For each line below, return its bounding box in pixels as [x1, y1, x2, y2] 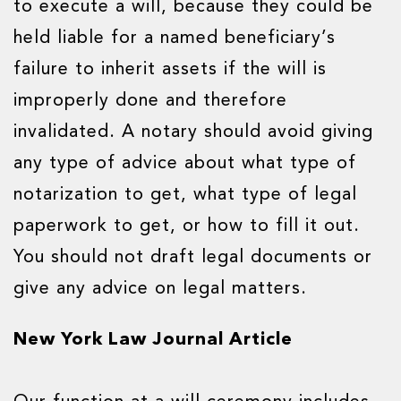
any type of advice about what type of [13, 155, 356, 173]
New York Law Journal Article [13, 327, 293, 351]
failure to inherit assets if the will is [13, 61, 327, 79]
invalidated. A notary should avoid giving [13, 124, 373, 141]
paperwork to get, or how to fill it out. [13, 218, 360, 235]
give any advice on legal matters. [13, 280, 307, 298]
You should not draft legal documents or [13, 249, 372, 267]
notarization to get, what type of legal [13, 186, 357, 204]
